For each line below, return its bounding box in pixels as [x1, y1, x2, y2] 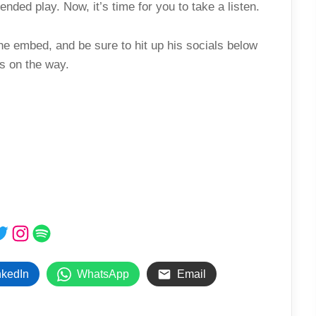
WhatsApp [77, 268, 129, 281]
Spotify [30, 222, 82, 242]
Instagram [9, 222, 84, 242]
